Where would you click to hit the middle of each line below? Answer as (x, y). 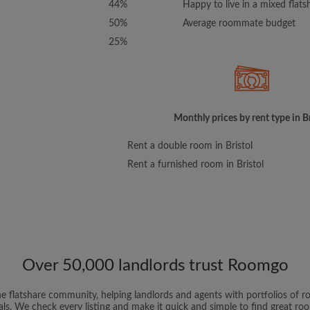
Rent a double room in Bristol (190, 146)
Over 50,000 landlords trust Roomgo (155, 265)
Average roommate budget (239, 23)
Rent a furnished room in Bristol (195, 164)
